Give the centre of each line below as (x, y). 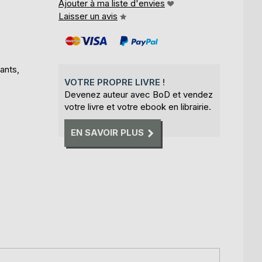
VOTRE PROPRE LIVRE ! (115, 82)
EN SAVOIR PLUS (107, 133)
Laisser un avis (88, 16)
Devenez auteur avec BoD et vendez (139, 94)
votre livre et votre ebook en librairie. (138, 107)
